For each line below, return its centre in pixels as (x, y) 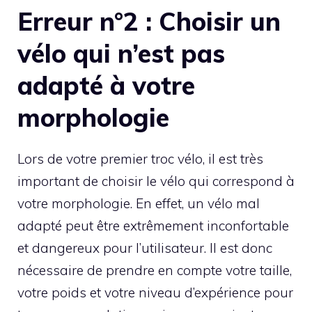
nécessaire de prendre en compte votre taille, (155, 270)
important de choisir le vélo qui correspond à (156, 181)
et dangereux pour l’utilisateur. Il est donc (145, 248)
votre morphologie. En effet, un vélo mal (139, 203)
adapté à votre (106, 85)
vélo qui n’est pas (121, 53)
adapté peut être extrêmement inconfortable (153, 225)
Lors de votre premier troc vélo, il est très (140, 158)
